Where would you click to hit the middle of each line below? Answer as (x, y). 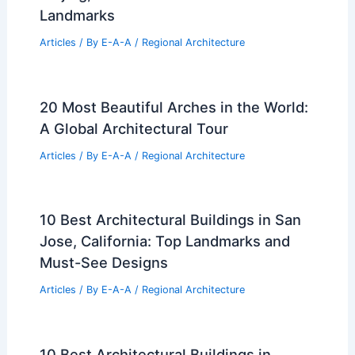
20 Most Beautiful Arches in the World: (174, 107)
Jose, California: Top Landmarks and (164, 241)
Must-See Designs (103, 263)
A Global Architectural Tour (134, 128)
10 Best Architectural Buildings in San (170, 220)
